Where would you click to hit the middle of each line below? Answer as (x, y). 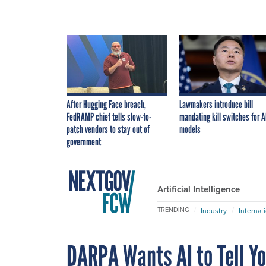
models (190, 129)
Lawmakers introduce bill (216, 104)
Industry (214, 210)
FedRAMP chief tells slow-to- (109, 117)
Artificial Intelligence (199, 189)
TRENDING (173, 210)
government (84, 142)
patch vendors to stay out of (108, 129)
